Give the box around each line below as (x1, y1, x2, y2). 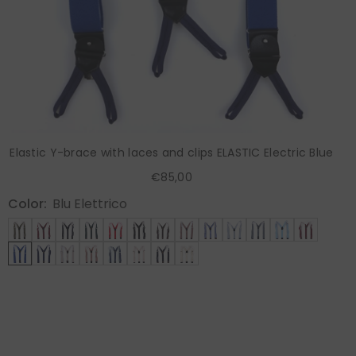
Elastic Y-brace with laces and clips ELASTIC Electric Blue (10, 144, 334, 161)
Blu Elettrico (52, 194, 127, 213)
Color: (7, 194, 47, 213)
